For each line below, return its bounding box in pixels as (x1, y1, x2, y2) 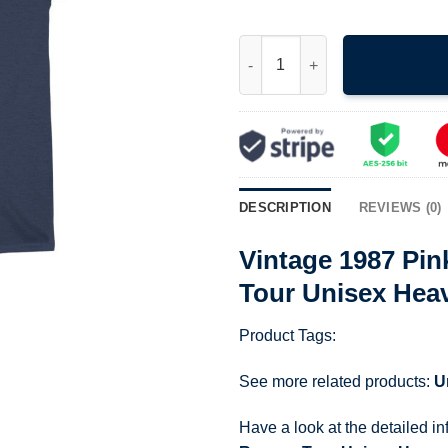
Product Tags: (239, 326, 336, 344)
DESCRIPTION (239, 200, 331, 216)
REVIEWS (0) (358, 200, 442, 216)
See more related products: (239, 372, 434, 390)
